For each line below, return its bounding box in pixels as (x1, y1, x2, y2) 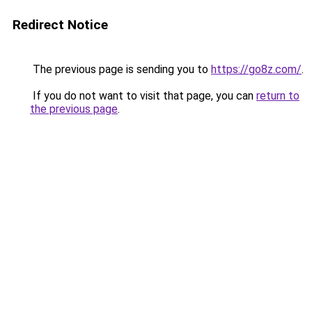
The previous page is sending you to (30, 63, 211, 76)
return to (256, 89, 299, 102)
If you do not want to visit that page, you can (30, 89, 256, 102)
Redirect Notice (13, 17, 108, 33)
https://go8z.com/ (211, 63, 302, 76)
